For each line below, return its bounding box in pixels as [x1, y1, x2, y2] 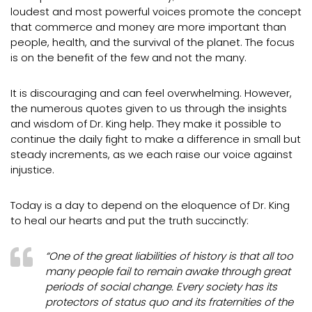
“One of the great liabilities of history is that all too [45, 249, 293, 263]
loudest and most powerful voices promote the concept [10, 4, 302, 19]
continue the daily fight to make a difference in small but [10, 132, 301, 146]
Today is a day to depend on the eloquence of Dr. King [10, 198, 290, 212]
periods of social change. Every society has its [45, 279, 277, 294]
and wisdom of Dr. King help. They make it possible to [10, 116, 281, 131]
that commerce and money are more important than [10, 19, 286, 34]
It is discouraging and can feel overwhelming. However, [10, 86, 292, 100]
